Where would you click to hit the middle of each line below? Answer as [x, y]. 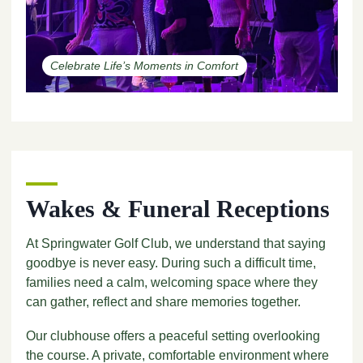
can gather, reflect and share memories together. [163, 301]
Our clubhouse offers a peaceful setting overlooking [173, 335]
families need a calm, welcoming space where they [171, 282]
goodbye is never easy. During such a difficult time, [171, 263]
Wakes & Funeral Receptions [177, 208]
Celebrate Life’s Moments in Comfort [145, 65]
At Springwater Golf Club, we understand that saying [175, 243]
